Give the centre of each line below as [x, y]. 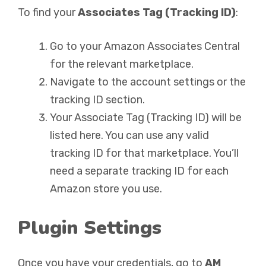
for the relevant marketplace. [122, 64]
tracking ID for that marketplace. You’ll [144, 153]
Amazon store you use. [106, 189]
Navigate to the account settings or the [148, 82]
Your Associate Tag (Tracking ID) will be [146, 118]
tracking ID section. [97, 100]
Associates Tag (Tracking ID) [157, 12]
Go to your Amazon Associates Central [145, 46]
